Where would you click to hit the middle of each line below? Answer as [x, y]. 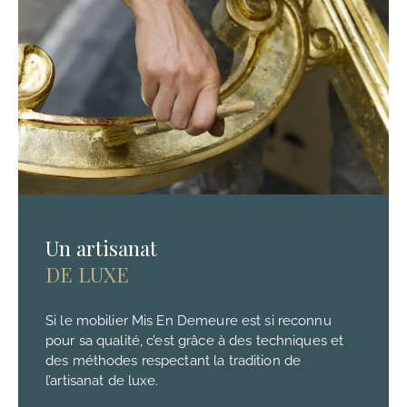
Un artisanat [101, 248]
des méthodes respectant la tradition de [174, 361]
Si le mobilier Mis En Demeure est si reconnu [189, 321]
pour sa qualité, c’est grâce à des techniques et [195, 341]
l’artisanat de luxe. [102, 381]
